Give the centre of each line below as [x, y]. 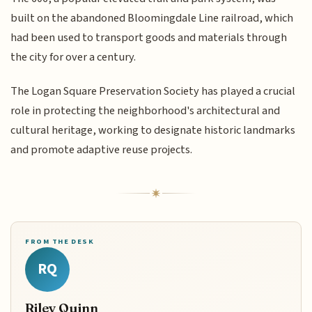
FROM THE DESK [60, 241]
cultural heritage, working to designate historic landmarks [153, 130]
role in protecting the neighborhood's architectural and [146, 110]
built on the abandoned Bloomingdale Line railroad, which [152, 18]
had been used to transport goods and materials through [149, 38]
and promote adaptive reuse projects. [102, 149]
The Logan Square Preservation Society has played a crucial [153, 91]
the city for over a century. [73, 57]
